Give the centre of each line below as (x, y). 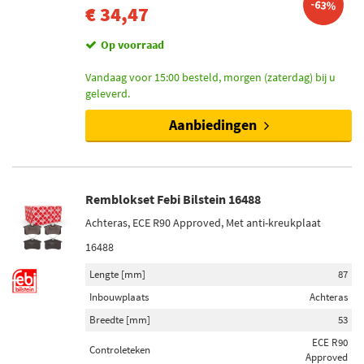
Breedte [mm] (120, 320)
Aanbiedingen (214, 125)
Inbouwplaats (119, 297)
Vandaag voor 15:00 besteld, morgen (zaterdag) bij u (210, 77)
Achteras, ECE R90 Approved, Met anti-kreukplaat (203, 223)
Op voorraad (132, 45)
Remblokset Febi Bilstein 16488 (173, 199)
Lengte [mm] (117, 274)
